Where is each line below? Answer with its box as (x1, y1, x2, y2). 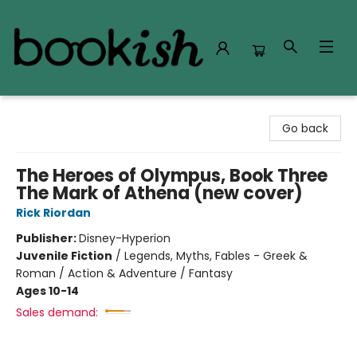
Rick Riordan (16, 205, 91, 221)
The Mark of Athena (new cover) (16, 181, 303, 206)
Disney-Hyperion (79, 230, 171, 246)
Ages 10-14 (16, 283, 79, 299)
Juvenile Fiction (16, 248, 112, 264)
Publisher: (16, 230, 79, 246)
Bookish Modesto (12, 103, 105, 119)
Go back (282, 120, 328, 136)
